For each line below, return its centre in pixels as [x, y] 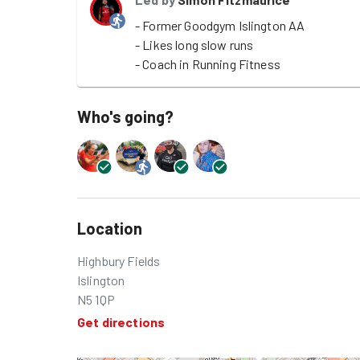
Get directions [121, 322]
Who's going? [125, 117]
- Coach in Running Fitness [208, 64]
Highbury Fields [119, 261]
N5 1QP [96, 299]
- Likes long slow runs [194, 45]
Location [110, 228]
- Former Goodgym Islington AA [220, 25]
